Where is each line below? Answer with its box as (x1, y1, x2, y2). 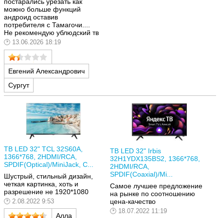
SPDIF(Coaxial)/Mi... (110, 170, 173, 179)
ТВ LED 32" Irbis (110, 147, 161, 155)
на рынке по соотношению (110, 189, 195, 198)
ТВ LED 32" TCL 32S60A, (4, 145, 83, 153)
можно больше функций (4, 5, 81, 14)
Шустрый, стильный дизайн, (4, 172, 93, 180)
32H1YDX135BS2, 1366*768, (110, 155, 200, 163)
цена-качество (110, 197, 158, 205)
